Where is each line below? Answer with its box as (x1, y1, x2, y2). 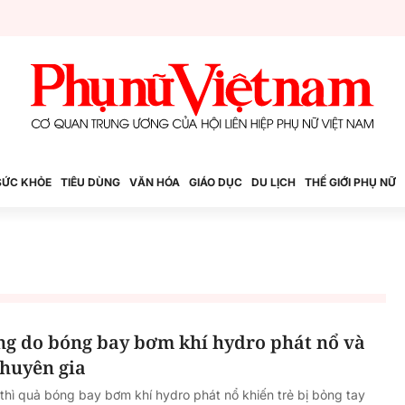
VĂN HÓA (129, 175, 180, 189)
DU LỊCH (251, 175, 296, 189)
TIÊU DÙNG (61, 175, 120, 189)
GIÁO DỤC (189, 175, 242, 189)
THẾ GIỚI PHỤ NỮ (305, 175, 396, 189)
